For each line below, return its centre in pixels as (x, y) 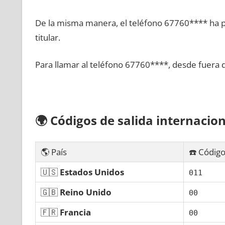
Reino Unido (85, 192)
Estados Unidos (92, 172)
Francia (75, 212)
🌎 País (53, 152)
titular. (47, 37)
